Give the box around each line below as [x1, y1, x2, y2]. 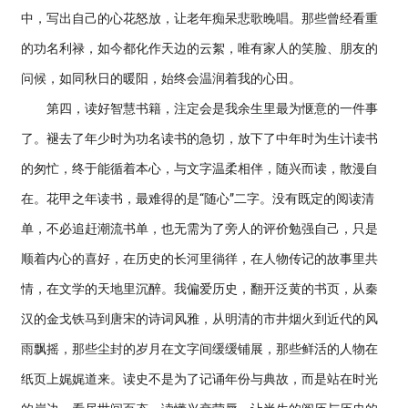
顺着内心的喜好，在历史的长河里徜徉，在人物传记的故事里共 [21, 251, 378, 266]
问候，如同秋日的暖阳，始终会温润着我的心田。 [21, 71, 301, 86]
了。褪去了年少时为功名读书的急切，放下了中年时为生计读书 [21, 131, 378, 146]
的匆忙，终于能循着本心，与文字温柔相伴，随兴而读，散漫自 [21, 161, 378, 176]
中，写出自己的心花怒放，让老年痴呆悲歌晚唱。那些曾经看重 [21, 11, 378, 25]
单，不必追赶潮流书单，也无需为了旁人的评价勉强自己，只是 [21, 221, 378, 236]
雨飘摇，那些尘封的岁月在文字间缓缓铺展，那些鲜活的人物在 [21, 342, 378, 356]
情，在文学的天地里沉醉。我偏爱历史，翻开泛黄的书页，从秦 [21, 281, 378, 296]
